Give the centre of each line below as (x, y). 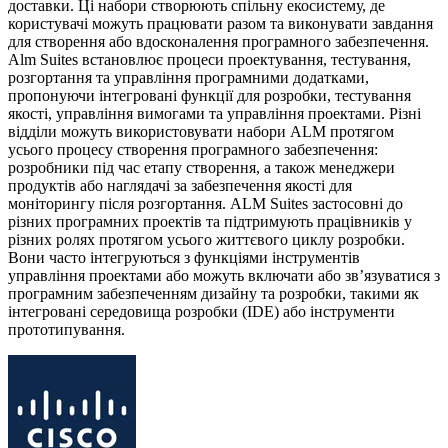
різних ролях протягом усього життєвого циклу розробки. (206, 239)
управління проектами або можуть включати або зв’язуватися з (224, 275)
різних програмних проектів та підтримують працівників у (210, 221)
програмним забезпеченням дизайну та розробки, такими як (213, 293)
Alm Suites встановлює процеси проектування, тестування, (209, 59)
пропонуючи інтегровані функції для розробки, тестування (209, 95)
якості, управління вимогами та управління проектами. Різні (214, 113)
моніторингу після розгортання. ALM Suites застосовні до (205, 203)
